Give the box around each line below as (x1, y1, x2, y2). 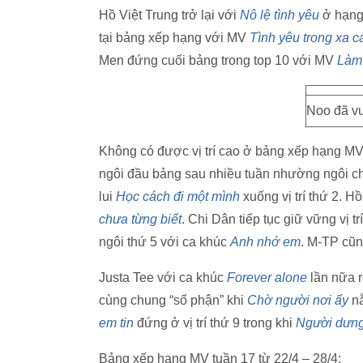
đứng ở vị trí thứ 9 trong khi (134, 316, 296, 330)
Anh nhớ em (230, 235, 301, 249)
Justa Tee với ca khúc (99, 271, 227, 284)
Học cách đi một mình (116, 190, 240, 203)
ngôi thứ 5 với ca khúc (99, 235, 230, 249)
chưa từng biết (99, 212, 181, 226)
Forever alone (227, 271, 307, 284)
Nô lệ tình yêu (240, 8, 319, 22)
